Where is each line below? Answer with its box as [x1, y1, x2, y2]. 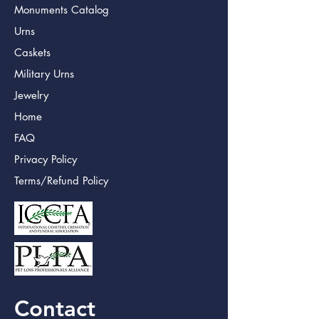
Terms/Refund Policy [14, 174, 108, 188]
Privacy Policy [14, 152, 77, 167]
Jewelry [14, 88, 48, 103]
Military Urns [14, 67, 74, 81]
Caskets [14, 46, 51, 60]
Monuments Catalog [14, 3, 109, 17]
